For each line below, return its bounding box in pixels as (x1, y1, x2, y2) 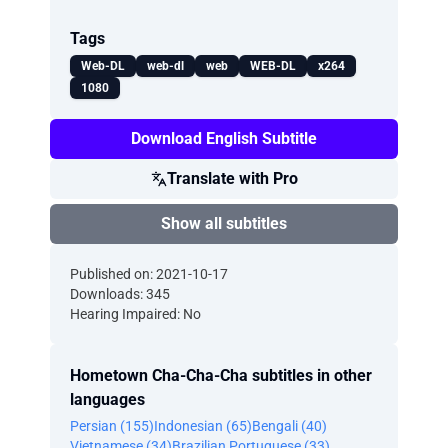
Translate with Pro (166, 169, 298, 188)
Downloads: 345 (70, 286, 170, 302)
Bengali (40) (252, 418, 327, 434)
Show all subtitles (161, 214, 287, 233)
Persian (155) (70, 418, 154, 434)
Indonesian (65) (154, 418, 252, 434)
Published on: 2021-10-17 (70, 266, 228, 282)
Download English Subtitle (131, 129, 317, 148)
